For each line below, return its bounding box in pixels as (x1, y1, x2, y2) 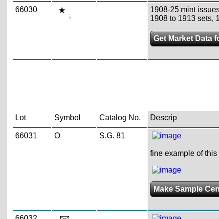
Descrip (150, 113, 177, 122)
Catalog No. (99, 113, 141, 122)
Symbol (54, 113, 81, 122)
